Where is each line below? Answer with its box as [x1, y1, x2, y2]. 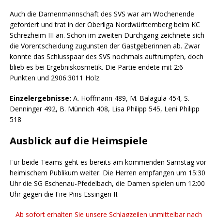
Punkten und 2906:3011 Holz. [10, 73, 101, 82]
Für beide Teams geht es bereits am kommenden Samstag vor [10, 157, 206, 167]
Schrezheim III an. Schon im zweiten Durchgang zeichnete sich [10, 30, 204, 40]
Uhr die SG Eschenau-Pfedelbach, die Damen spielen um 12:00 [10, 178, 205, 188]
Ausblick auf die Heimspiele [10, 134, 148, 147]
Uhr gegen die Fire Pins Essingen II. [10, 189, 119, 199]
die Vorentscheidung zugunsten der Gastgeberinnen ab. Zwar [10, 41, 200, 50]
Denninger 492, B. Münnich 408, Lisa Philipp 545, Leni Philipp [10, 104, 200, 113]
